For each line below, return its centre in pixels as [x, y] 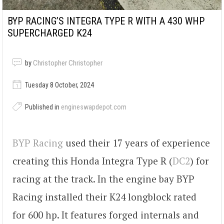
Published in [42, 107]
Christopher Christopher [68, 63]
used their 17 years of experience [136, 143]
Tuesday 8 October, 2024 [59, 85]
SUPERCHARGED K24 [50, 33]
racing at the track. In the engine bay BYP [103, 179]
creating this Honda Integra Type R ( [92, 161]
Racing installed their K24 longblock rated [104, 197]
